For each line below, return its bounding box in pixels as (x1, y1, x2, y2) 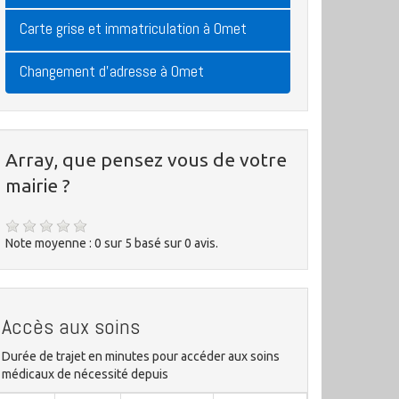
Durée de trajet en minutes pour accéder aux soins (2, 349, 280, 363)
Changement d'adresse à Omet (20, 61, 204, 81)
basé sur (134, 236, 184, 250)
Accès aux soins (2, 313, 140, 340)
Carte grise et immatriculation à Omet (20, 18, 247, 38)
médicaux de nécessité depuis (2, 367, 168, 381)
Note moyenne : (5, 236, 94, 250)
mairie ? (5, 175, 70, 196)
